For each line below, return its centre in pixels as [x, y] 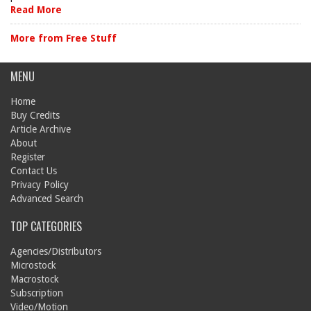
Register [28, 157]
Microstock [33, 265]
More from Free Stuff [64, 38]
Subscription [37, 293]
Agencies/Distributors [56, 251]
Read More [36, 10]
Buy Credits [35, 115]
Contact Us [34, 171]
